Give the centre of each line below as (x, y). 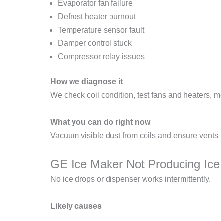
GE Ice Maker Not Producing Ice (135, 164)
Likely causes (76, 206)
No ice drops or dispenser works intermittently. (130, 179)
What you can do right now (100, 122)
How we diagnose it (87, 82)
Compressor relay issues (101, 57)
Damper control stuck (95, 43)
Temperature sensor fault (101, 30)
